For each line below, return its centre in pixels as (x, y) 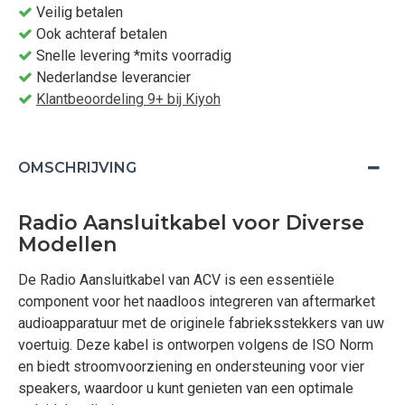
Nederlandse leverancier (112, 77)
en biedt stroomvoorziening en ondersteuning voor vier (191, 367)
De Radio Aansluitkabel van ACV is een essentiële (176, 280)
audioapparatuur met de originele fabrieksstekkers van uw (201, 323)
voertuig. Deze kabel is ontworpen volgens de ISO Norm (196, 345)
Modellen (67, 245)
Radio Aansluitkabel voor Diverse (191, 223)
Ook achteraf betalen (100, 34)
